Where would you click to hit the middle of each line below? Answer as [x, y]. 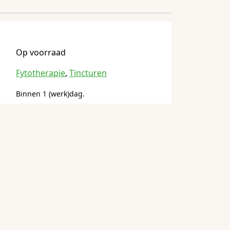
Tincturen [88, 73]
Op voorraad [41, 53]
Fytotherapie [41, 73]
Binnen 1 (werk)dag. [50, 94]
